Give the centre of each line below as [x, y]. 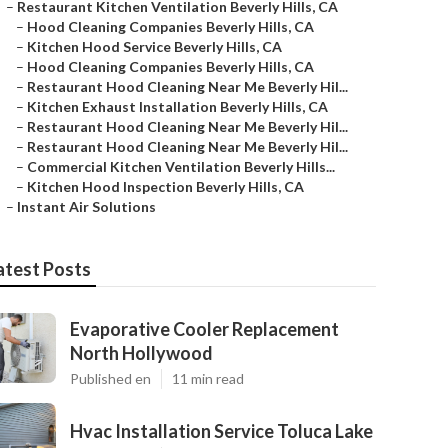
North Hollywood [141, 353]
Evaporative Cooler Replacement [204, 329]
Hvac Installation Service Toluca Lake [221, 431]
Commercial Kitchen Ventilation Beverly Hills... [181, 166]
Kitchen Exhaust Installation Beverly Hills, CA [177, 106]
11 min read [208, 378]
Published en [110, 378]
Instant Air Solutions [86, 206]
